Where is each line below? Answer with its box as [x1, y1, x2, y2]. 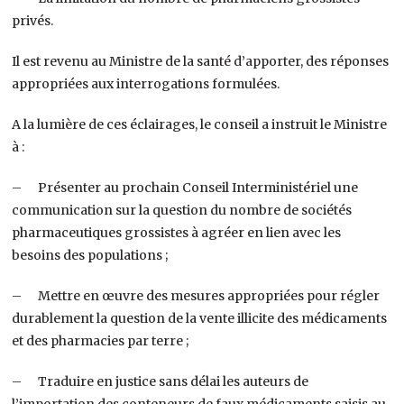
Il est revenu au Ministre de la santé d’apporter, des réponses [12, 52, 390, 69]
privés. [12, 12, 54, 29]
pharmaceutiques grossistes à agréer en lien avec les [12, 224, 342, 241]
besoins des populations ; [12, 246, 169, 263]
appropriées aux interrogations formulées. [12, 75, 280, 92]
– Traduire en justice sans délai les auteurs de [12, 372, 309, 390]
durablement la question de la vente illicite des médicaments [12, 309, 388, 326]
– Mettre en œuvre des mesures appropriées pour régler [12, 287, 381, 304]
